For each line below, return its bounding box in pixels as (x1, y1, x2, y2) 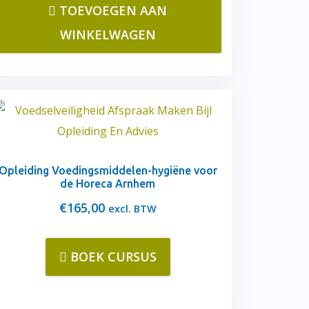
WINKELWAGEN (59, 26, 156, 43)
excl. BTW (108, 202, 157, 215)
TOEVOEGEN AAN (59, 2, 167, 19)
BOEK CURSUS (70, 248, 157, 265)
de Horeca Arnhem (60, 177, 155, 190)
